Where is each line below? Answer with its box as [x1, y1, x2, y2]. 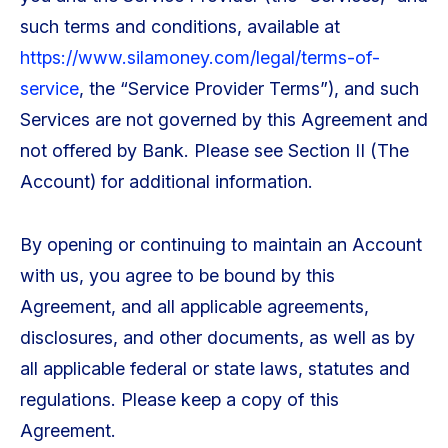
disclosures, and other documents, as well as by [19, 326, 415, 348]
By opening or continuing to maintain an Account [19, 233, 422, 255]
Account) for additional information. [19, 170, 313, 192]
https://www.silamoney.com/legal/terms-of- [19, 46, 380, 68]
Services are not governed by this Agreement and [19, 108, 428, 130]
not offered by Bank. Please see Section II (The [19, 139, 409, 161]
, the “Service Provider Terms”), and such [78, 77, 419, 99]
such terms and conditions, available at [19, 15, 340, 37]
